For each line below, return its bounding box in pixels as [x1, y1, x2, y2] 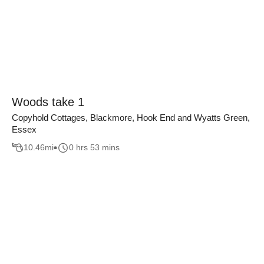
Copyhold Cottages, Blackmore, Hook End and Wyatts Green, [12, 113, 250, 123]
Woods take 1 [12, 95, 84, 108]
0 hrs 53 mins [69, 143, 120, 153]
